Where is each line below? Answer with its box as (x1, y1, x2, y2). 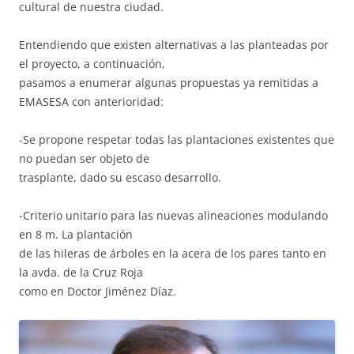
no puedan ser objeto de (19, 150, 149, 166)
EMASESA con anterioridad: (19, 93, 164, 109)
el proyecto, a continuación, (19, 55, 165, 71)
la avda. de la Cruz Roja (19, 264, 143, 280)
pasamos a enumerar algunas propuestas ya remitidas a (19, 74, 318, 90)
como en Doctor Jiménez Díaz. (19, 283, 176, 299)
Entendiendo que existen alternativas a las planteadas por (19, 36, 329, 52)
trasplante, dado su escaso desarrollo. (19, 169, 221, 185)
